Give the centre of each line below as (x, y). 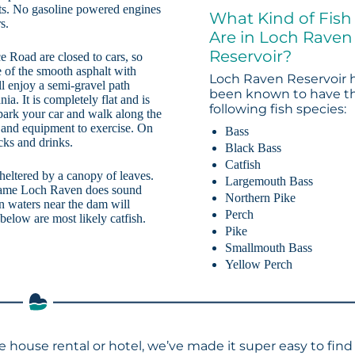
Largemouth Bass (269, 181)
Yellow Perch (259, 264)
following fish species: (278, 109)
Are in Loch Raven (281, 38)
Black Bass (254, 147)
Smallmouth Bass (269, 247)
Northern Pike (261, 197)
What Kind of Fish (281, 19)
